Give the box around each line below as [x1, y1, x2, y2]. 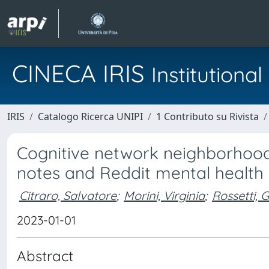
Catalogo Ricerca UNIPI [38, 110, 143, 123]
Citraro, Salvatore [19, 187, 116, 203]
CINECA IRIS [12, 58, 151, 88]
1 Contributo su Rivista [156, 110, 259, 123]
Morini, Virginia [124, 187, 205, 203]
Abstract [17, 247, 73, 265]
